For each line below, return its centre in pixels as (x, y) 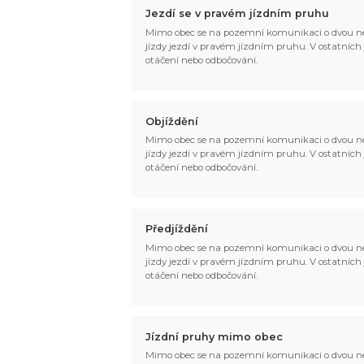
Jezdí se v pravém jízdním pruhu (238, 14)
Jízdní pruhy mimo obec (214, 336)
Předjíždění (177, 229)
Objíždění (172, 121)
